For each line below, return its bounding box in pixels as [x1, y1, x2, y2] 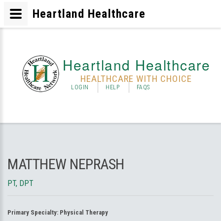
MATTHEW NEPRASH [7, 155, 124, 173]
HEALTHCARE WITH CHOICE [80, 73, 192, 84]
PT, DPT [7, 179, 34, 188]
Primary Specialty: [7, 209, 60, 216]
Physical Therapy [60, 209, 108, 216]
